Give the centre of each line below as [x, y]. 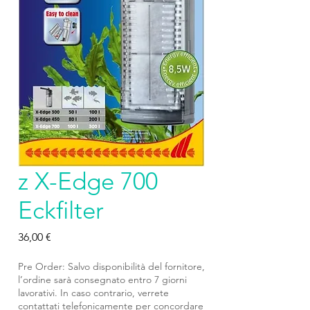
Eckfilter [61, 210]
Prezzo [67, 236]
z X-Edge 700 [88, 181]
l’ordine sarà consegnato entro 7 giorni [102, 280]
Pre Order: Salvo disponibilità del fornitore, [111, 266]
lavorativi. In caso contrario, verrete [93, 293]
